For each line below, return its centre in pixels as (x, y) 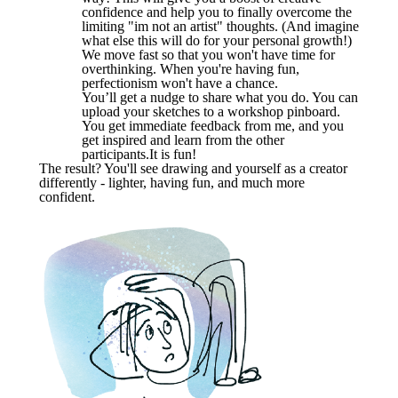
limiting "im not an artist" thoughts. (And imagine (220, 26)
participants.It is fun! (143, 154)
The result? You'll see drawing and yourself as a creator (193, 168)
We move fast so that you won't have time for (208, 54)
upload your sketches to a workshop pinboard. (211, 111)
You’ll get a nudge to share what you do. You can (220, 97)
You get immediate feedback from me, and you (213, 125)
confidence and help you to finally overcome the (217, 12)
